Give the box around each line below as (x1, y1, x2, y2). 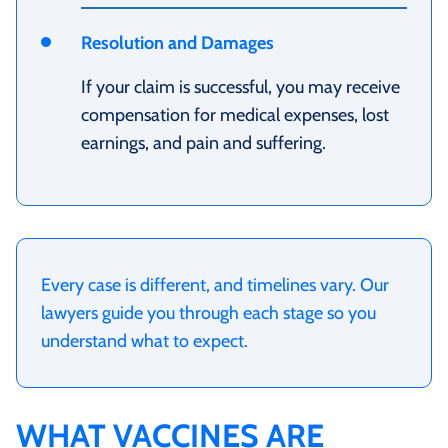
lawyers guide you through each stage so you (41, 301, 376, 324)
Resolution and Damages (81, 31, 274, 54)
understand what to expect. (41, 329, 248, 352)
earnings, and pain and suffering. (81, 131, 326, 154)
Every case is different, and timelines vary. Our (41, 273, 389, 296)
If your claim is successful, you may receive (81, 75, 400, 98)
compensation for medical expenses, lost (81, 103, 389, 126)
